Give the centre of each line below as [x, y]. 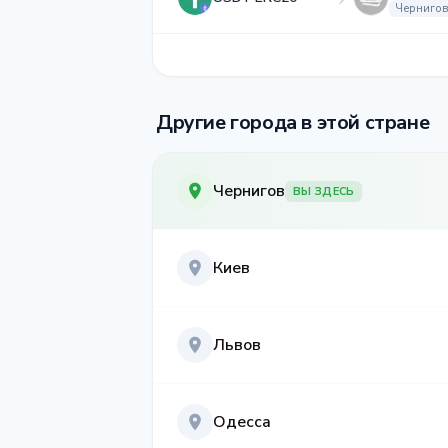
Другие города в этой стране [293, 122]
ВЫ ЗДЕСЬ [324, 191]
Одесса [242, 422]
